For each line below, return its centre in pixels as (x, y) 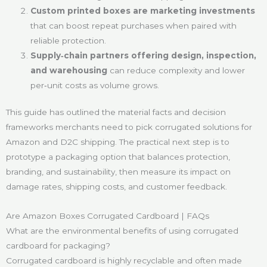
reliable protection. (69, 40)
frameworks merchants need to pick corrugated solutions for (129, 127)
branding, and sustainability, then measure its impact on (118, 172)
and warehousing (70, 70)
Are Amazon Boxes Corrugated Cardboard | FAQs (108, 216)
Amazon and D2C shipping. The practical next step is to (118, 142)
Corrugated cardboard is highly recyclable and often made (124, 261)
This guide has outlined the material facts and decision (116, 112)
